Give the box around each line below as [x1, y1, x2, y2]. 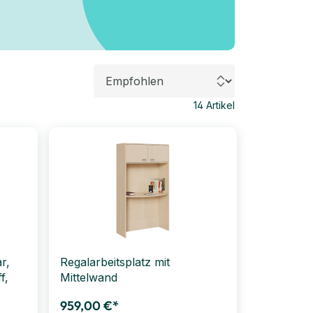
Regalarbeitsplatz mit [59, 254, 170, 269]
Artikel [203, 99, 235, 111]
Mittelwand [59, 270, 117, 284]
